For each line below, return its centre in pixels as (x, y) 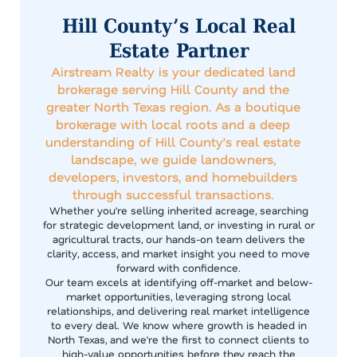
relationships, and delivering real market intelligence (178, 310)
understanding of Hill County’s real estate (173, 141)
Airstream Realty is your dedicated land (173, 71)
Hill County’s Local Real (178, 25)
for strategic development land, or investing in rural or (178, 224)
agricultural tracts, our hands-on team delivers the (178, 238)
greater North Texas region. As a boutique (173, 106)
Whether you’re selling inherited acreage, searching (178, 210)
